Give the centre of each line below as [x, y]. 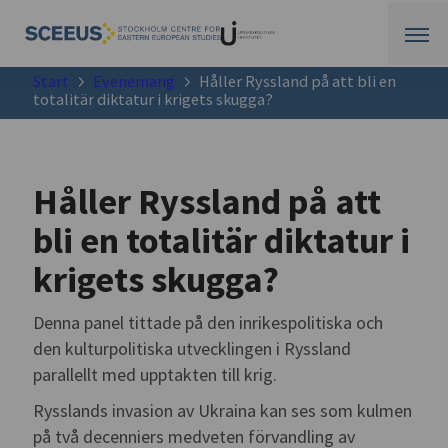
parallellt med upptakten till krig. [155, 374]
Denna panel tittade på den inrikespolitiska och [208, 322]
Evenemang [134, 81]
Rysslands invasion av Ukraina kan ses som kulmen [223, 411]
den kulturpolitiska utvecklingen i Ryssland [192, 348]
